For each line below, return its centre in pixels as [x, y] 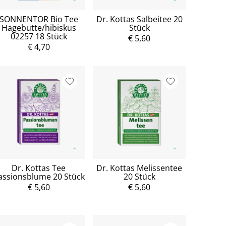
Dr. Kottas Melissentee [139, 168]
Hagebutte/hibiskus [39, 28]
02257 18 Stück [39, 37]
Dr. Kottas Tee [39, 168]
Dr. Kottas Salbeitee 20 [139, 19]
